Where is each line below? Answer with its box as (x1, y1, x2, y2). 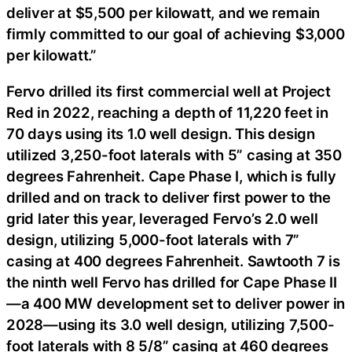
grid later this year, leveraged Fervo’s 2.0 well (6, 209, 318, 227)
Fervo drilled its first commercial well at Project (6, 82, 331, 100)
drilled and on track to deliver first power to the (6, 188, 331, 206)
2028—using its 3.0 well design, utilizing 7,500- (6, 315, 335, 333)
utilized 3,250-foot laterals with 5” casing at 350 (6, 145, 342, 163)
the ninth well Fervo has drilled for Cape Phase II (6, 273, 337, 291)
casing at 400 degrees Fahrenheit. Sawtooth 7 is (6, 251, 340, 269)
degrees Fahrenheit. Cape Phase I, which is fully (6, 167, 336, 185)
